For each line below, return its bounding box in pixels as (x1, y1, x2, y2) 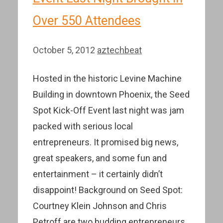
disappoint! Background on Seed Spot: (33, 184, 183, 195)
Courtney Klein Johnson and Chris (33, 200, 167, 211)
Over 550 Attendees (33, 13, 141, 28)
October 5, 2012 (33, 44, 95, 55)
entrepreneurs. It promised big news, (33, 136, 178, 147)
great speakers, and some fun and (33, 152, 167, 163)
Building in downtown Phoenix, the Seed (33, 89, 190, 100)
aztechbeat (97, 44, 142, 55)
